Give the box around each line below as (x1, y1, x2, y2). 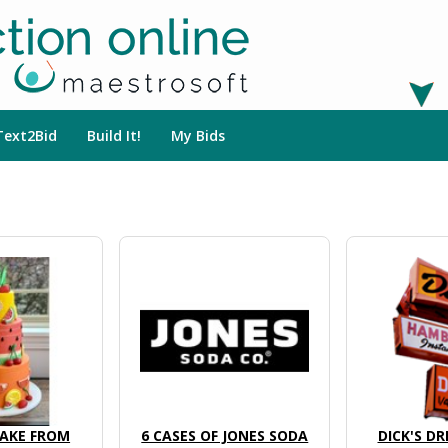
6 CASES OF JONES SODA (141, 426, 309, 445)
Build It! (87, 126, 141, 145)
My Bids (171, 126, 225, 145)
